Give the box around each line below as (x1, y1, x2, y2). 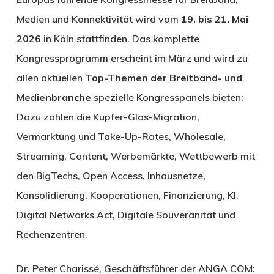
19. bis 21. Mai (180, 13, 248, 26)
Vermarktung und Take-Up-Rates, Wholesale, (16, 130, 226, 143)
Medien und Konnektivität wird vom (16, 13, 181, 26)
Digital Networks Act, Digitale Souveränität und (16, 209, 235, 221)
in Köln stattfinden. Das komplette (40, 32, 199, 45)
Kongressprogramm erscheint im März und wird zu (16, 52, 248, 65)
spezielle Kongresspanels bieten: (93, 91, 243, 104)
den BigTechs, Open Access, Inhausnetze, (16, 169, 206, 182)
